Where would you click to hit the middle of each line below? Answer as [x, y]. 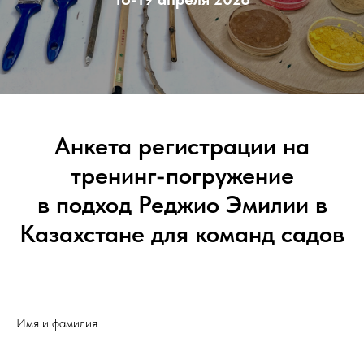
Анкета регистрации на [182, 145]
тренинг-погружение [182, 175]
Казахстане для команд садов [182, 233]
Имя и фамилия [57, 323]
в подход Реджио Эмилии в [182, 204]
